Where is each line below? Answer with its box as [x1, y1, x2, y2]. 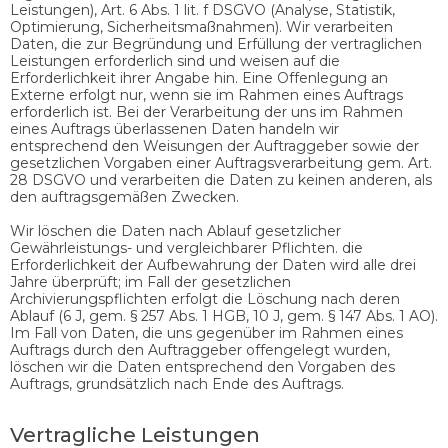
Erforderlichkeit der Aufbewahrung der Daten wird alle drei [10, 255, 416, 274]
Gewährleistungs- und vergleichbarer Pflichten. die [10, 238, 363, 257]
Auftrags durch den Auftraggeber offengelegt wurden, [10, 340, 390, 359]
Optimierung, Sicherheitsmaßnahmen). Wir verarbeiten [10, 17, 393, 36]
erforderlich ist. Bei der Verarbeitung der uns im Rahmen [10, 102, 403, 121]
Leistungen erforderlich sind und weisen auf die [10, 51, 340, 70]
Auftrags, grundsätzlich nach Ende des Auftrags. [10, 374, 344, 393]
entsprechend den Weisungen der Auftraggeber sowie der [10, 136, 419, 155]
